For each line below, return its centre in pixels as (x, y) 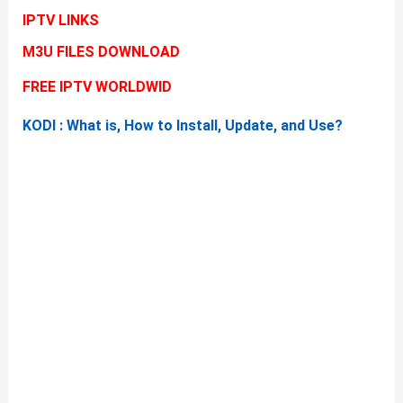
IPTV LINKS (60, 21)
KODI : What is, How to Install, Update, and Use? (182, 126)
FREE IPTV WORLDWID (97, 87)
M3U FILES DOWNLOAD (101, 52)
